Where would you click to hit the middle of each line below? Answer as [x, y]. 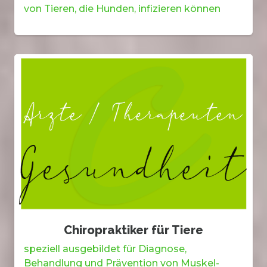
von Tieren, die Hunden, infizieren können [122, 9]
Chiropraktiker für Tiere [133, 230]
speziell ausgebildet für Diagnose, [105, 249]
